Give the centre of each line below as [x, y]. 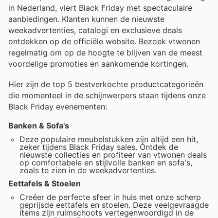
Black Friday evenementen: [58, 106]
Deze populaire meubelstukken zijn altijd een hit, [109, 139]
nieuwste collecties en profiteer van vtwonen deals [113, 154]
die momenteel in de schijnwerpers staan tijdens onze [107, 95]
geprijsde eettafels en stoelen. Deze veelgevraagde [114, 205]
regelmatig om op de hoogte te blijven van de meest [105, 52]
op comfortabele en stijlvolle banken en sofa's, [106, 162]
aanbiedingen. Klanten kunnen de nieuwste [86, 19]
